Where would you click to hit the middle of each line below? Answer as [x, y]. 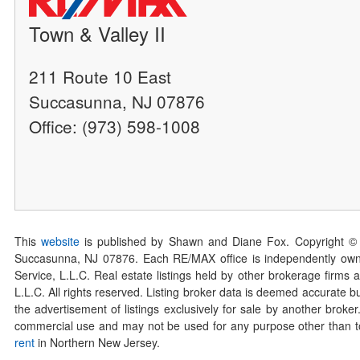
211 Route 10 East [100, 77]
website [60, 241]
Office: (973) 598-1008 [115, 127]
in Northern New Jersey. [97, 342]
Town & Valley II [98, 34]
